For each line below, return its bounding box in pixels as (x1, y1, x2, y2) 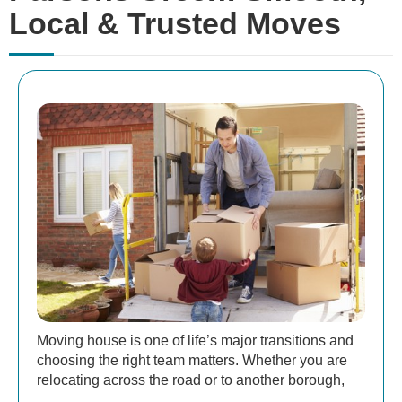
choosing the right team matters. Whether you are (37, 352, 347, 368)
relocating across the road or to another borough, (37, 371, 345, 388)
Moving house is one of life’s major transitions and (37, 332, 354, 348)
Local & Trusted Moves (9, 6, 341, 41)
